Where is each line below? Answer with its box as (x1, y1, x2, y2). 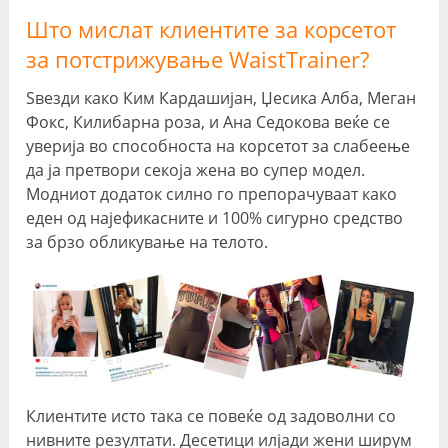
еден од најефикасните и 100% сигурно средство (26, 206, 404, 229)
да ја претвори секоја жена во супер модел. (26, 158, 366, 181)
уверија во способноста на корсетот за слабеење (26, 134, 411, 157)
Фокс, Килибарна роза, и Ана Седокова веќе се (26, 110, 391, 133)
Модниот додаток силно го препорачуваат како (26, 182, 398, 205)
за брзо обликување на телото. (26, 230, 269, 253)
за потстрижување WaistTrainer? (26, 43, 370, 74)
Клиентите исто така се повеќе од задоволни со (26, 404, 397, 427)
